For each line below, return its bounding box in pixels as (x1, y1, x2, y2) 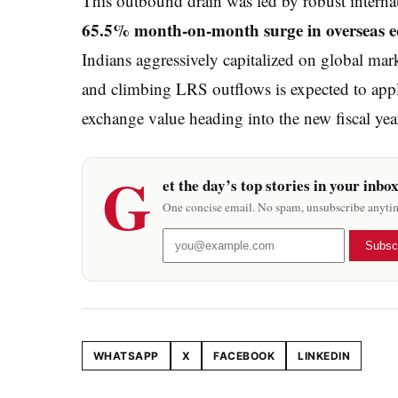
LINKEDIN (298, 349, 351, 363)
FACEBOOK (213, 349, 275, 363)
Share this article (81, 356, 174, 371)
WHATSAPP (93, 349, 159, 363)
